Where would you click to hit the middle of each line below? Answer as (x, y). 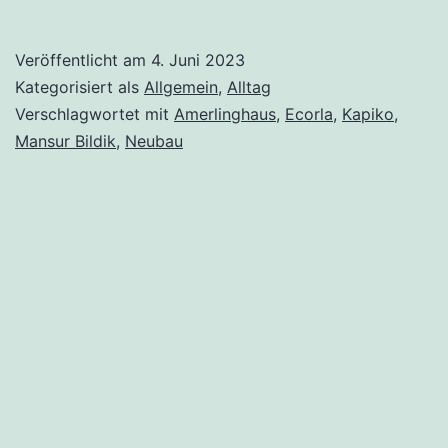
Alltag (249, 87)
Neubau (154, 141)
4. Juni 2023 (198, 60)
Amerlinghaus (225, 114)
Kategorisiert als (79, 87)
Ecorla (309, 114)
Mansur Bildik (65, 141)
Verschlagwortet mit (94, 114)
